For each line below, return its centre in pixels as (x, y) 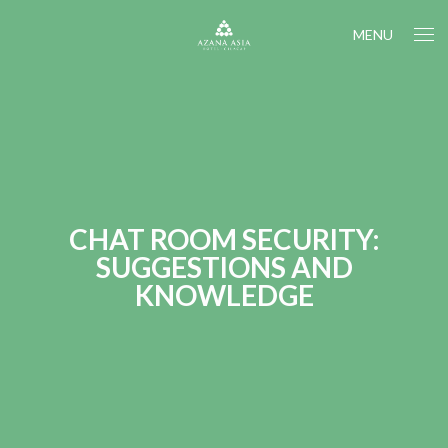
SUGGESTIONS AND (224, 267)
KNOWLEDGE (224, 295)
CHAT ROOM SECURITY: (224, 239)
